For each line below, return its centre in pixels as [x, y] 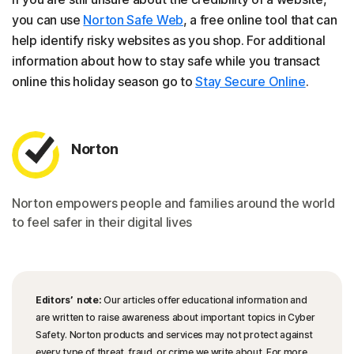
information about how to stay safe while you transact [166, 61]
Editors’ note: [69, 300]
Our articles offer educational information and [204, 300]
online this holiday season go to [104, 82]
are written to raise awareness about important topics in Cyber [175, 318]
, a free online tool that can [260, 20]
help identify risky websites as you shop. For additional [169, 41]
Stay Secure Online [250, 82]
